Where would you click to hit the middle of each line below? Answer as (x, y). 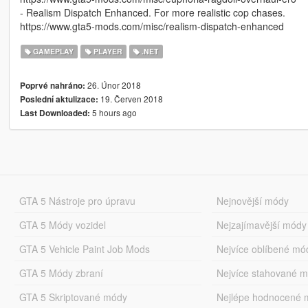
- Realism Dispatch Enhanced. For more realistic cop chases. (152, 13)
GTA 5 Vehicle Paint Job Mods (84, 249)
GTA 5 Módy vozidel (62, 225)
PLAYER (107, 52)
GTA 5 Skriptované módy (73, 297)
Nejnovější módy (253, 201)
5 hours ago (113, 113)
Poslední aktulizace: (59, 100)
